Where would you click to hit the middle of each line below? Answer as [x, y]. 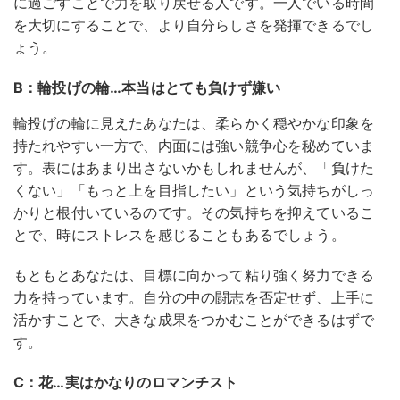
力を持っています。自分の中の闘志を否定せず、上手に [194, 298]
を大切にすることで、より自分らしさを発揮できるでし [194, 25]
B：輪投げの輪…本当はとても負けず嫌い [147, 88]
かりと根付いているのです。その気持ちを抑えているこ [194, 213]
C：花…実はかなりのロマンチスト [126, 383]
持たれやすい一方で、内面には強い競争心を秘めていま [194, 146]
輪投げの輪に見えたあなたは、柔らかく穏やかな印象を [194, 124]
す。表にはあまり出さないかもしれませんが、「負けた [194, 168]
